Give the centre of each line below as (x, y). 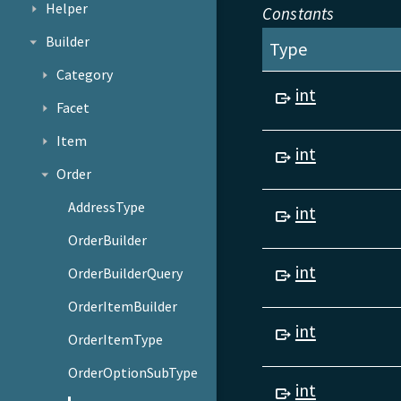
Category (85, 75)
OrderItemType (116, 339)
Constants (298, 14)
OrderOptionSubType (133, 372)
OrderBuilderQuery (126, 273)
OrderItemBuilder (123, 306)
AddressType (107, 207)
